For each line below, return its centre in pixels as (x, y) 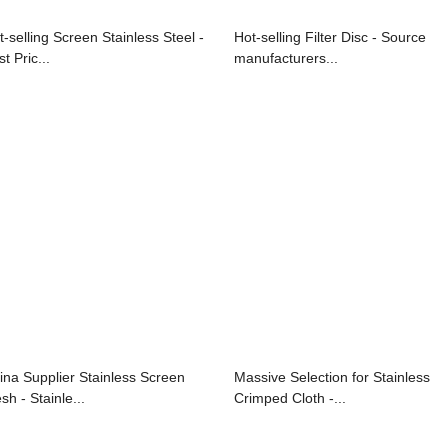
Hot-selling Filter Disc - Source (330, 36)
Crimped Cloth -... (290, 397)
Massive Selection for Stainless (332, 376)
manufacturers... (286, 57)
